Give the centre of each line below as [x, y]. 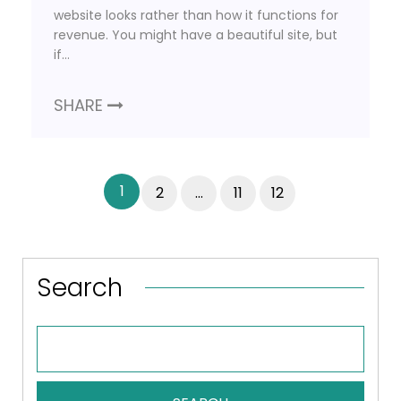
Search [80, 287]
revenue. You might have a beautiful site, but [196, 34]
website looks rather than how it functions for [196, 15]
